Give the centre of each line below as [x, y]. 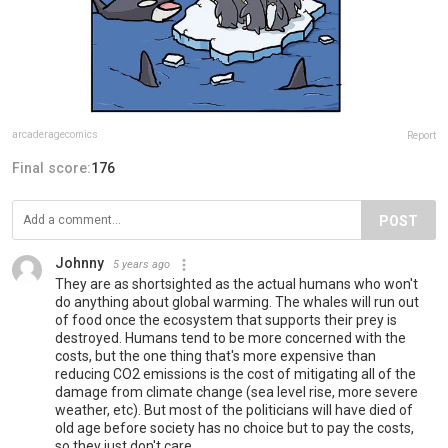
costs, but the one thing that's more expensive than [215, 355]
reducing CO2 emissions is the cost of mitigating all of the [235, 373]
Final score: [51, 167]
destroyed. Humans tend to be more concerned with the [230, 337]
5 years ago [141, 264]
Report [421, 135]
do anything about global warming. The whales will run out [237, 301]
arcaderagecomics [55, 134]
